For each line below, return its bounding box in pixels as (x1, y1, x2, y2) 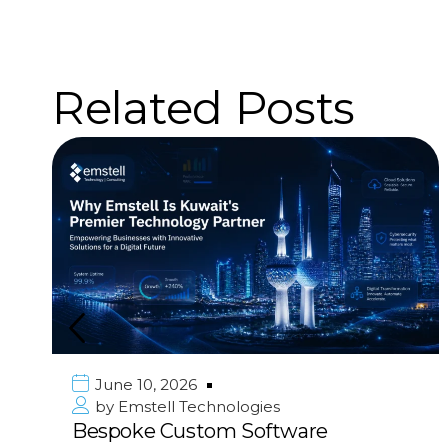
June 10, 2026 (94, 375, 197, 395)
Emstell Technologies (113, 397, 280, 417)
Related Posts (52, 80, 356, 135)
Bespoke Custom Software (71, 419, 328, 444)
